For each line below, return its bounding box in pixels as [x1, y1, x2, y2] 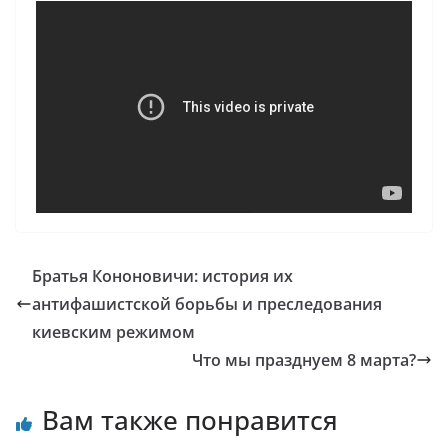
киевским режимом [32, 321, 195, 343]
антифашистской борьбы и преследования [32, 293, 382, 315]
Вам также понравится [42, 402, 338, 438]
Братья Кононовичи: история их [32, 265, 293, 287]
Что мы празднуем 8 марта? [192, 349, 416, 371]
